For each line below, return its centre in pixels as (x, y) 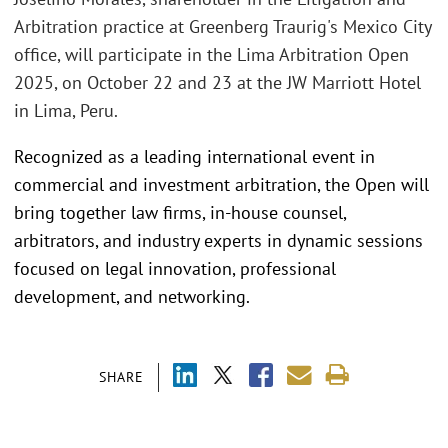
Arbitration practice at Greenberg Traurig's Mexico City (222, 26)
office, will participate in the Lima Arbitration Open (211, 54)
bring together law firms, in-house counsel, (180, 212)
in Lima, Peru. (66, 110)
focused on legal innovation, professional (175, 268)
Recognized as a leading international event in (194, 156)
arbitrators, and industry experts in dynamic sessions (218, 240)
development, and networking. (132, 296)
